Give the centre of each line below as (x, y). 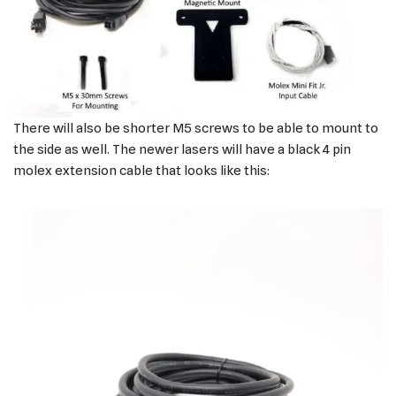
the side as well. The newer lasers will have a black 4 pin (182, 150)
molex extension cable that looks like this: (141, 171)
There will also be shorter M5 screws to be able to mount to (196, 129)
